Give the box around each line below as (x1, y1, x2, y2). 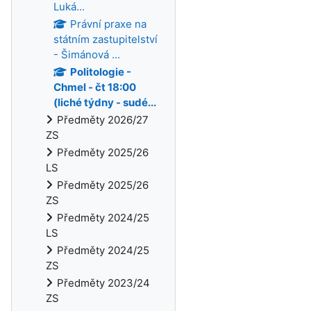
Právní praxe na (69, 17, 146, 31)
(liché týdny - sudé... (53, 96, 156, 109)
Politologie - (69, 65, 131, 78)
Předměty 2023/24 (57, 276, 150, 289)
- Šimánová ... (53, 48, 120, 61)
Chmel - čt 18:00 (53, 81, 136, 94)
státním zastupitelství (53, 33, 158, 46)
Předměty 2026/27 (57, 113, 149, 126)
